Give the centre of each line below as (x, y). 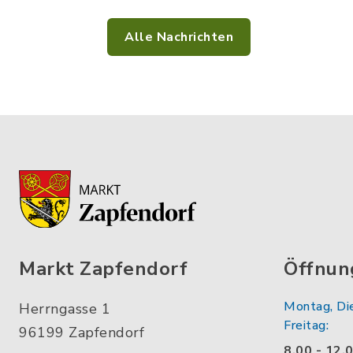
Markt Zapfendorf (103, 269)
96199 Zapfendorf (82, 333)
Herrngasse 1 (65, 309)
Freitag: (306, 326)
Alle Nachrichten (179, 37)
